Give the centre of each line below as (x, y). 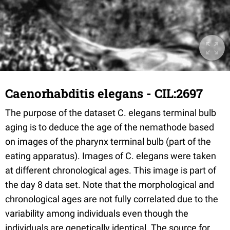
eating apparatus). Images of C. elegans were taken (111, 156)
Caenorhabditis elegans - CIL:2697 (104, 93)
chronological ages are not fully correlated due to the (112, 199)
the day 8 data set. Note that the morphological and (110, 185)
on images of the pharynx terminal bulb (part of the (108, 141)
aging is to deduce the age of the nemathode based (110, 127)
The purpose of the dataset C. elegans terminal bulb (111, 113)
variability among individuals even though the (97, 213)
